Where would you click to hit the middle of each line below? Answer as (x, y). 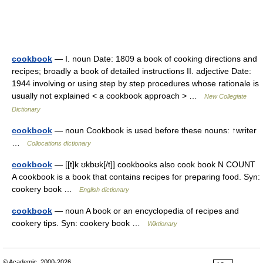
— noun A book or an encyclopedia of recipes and (146, 211)
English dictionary (104, 190)
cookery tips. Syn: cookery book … (80, 223)
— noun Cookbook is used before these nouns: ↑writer (154, 130)
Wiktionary (162, 224)
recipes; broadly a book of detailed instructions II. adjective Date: (131, 71)
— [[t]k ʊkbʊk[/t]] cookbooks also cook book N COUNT (154, 164)
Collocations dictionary (59, 143)
